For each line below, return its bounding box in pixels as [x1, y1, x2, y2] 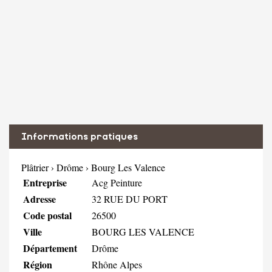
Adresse [23, 191, 56, 206]
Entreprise [23, 175, 67, 189]
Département [23, 240, 77, 255]
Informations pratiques [21, 131, 138, 141]
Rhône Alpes [92, 257, 142, 271]
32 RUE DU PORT [92, 192, 168, 205]
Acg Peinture [92, 175, 142, 189]
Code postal [23, 208, 72, 222]
